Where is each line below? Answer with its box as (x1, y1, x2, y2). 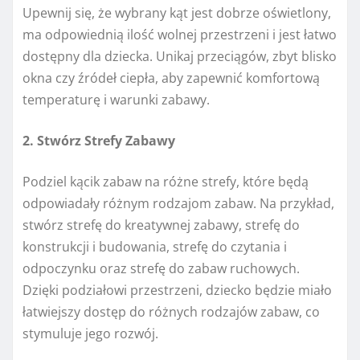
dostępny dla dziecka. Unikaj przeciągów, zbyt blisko (22, 47, 337, 66)
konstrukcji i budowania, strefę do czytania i (22, 238, 287, 256)
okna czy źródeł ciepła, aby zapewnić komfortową (22, 69, 320, 88)
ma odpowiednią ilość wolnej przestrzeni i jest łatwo (22, 26, 337, 44)
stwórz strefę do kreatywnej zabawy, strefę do (22, 216, 300, 235)
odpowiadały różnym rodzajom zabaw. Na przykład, (22, 194, 334, 213)
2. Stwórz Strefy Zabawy (22, 132, 175, 150)
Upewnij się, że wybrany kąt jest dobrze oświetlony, (22, 4, 331, 22)
